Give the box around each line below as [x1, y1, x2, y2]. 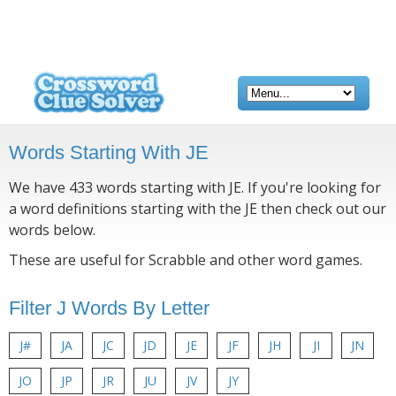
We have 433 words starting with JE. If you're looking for [9, 178, 381, 197]
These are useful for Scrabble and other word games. [9, 250, 362, 270]
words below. [9, 220, 95, 240]
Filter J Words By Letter [9, 297, 209, 319]
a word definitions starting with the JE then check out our [9, 199, 386, 218]
